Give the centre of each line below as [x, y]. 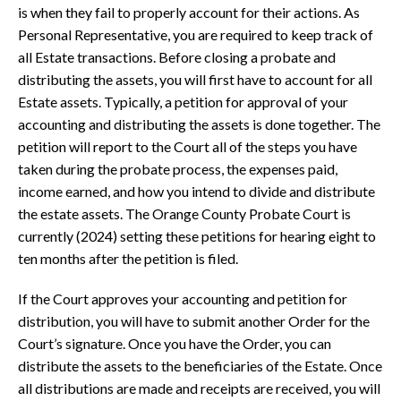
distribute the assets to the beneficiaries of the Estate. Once [200, 366]
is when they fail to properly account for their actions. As [189, 13]
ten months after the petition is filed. [128, 259]
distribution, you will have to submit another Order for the [194, 321]
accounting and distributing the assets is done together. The [199, 124]
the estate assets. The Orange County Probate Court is [184, 214]
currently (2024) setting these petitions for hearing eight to [197, 236]
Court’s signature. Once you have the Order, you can [175, 344]
